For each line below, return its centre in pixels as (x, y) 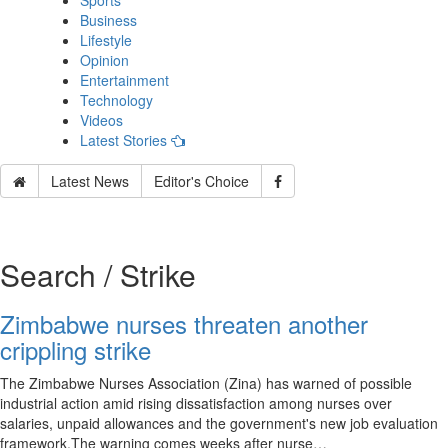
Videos (101, 120)
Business (108, 20)
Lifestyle (106, 40)
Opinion (104, 60)
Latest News (90, 181)
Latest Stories (125, 140)
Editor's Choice (201, 181)
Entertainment (124, 80)
